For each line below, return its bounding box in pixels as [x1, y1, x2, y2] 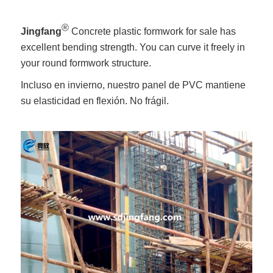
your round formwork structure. [21, 57, 152, 68]
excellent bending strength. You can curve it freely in [21, 41, 246, 52]
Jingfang [21, 26, 62, 37]
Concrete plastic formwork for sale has [69, 26, 236, 37]
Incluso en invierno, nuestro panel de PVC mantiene [21, 79, 246, 90]
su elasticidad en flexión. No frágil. [21, 95, 169, 106]
